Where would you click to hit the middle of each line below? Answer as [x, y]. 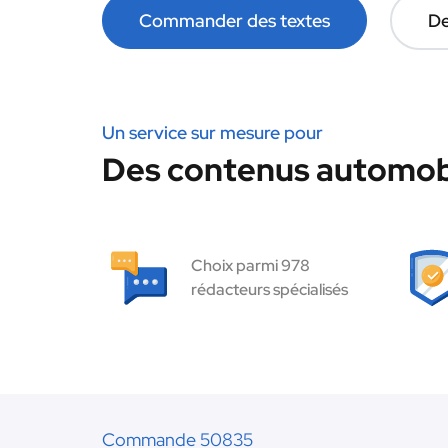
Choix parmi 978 [250, 265]
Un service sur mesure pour [212, 132]
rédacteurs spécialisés [269, 289]
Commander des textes [234, 20]
